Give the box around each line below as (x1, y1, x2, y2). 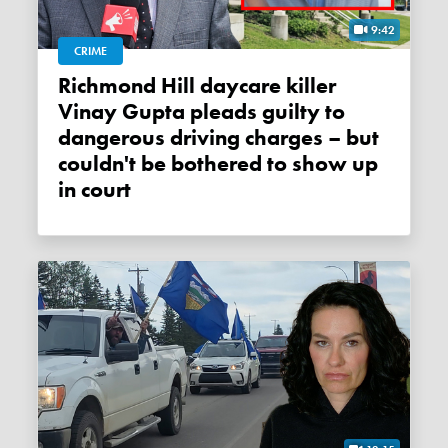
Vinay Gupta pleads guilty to (58, 98, 346, 127)
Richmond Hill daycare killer (58, 72, 72, 101)
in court (58, 176, 132, 205)
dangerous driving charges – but (58, 124, 380, 153)
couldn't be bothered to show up (58, 150, 379, 179)
